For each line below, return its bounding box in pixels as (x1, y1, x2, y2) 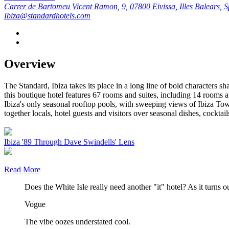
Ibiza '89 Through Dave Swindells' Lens (4, 137, 134, 146)
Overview (4, 57, 55, 71)
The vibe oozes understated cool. (25, 217, 130, 226)
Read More (4, 165, 40, 174)
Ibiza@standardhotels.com (4, 11, 90, 20)
